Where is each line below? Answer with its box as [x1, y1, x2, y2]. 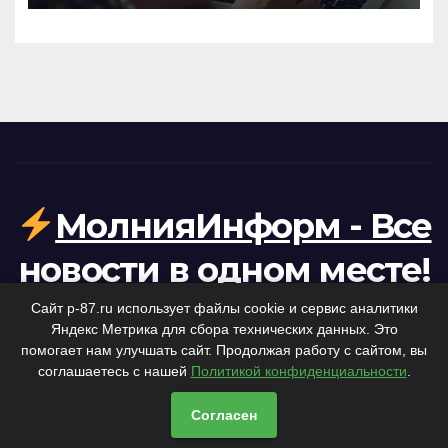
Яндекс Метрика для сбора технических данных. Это [50, 321, 398, 337]
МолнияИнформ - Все [55, 204, 432, 247]
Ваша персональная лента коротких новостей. [51, 297, 397, 315]
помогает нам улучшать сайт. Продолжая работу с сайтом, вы [21, 342, 427, 358]
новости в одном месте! [17, 248, 431, 291]
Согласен [191, 407, 257, 423]
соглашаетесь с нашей [37, 363, 191, 379]
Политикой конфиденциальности [190, 363, 407, 379]
